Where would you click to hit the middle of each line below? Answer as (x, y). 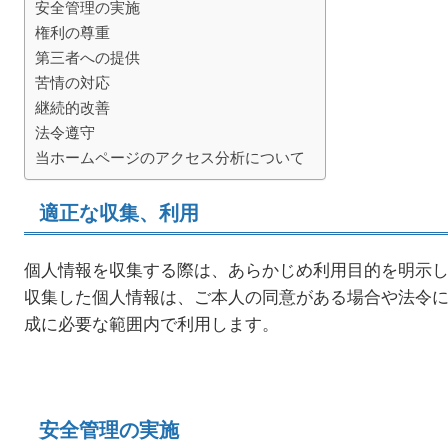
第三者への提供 (87, 56)
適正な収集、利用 (119, 212)
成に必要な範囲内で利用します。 (151, 323)
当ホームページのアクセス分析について (170, 156)
